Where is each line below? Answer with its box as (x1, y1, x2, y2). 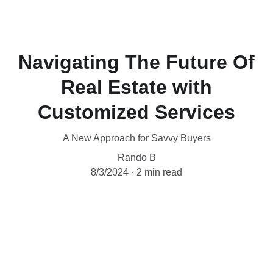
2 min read (136, 167, 182, 177)
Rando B (117, 152, 156, 163)
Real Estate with (61, 76, 212, 98)
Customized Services (38, 101, 235, 123)
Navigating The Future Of (18, 51, 255, 73)
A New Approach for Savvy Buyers (62, 133, 211, 143)
